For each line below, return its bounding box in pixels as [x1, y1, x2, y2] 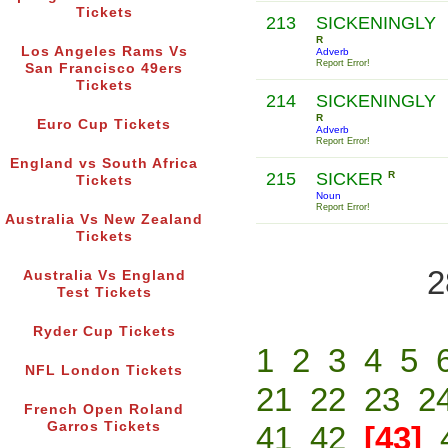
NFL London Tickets [25, 363, 183, 379]
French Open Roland [24, 402, 184, 418]
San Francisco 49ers [25, 61, 183, 77]
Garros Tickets [47, 419, 161, 435]
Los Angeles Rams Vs [20, 44, 188, 60]
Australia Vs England [22, 268, 186, 284]
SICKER [315, 169, 388, 190]
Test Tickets [56, 285, 152, 301]
